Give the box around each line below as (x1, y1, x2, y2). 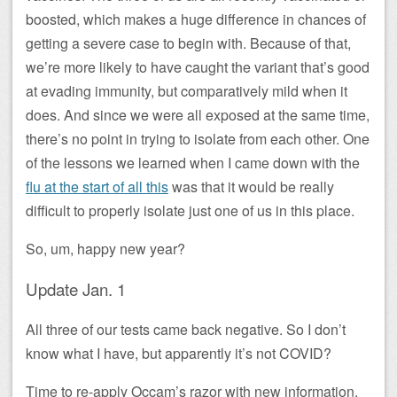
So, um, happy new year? (26, 238, 185, 259)
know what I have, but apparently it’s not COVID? (26, 343, 331, 364)
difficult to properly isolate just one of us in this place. (26, 200, 354, 221)
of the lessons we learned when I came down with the (26, 152, 360, 173)
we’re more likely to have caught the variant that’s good (26, 57, 370, 77)
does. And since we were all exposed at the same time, (26, 105, 370, 125)
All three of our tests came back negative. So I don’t (26, 319, 346, 340)
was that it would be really (168, 176, 334, 197)
